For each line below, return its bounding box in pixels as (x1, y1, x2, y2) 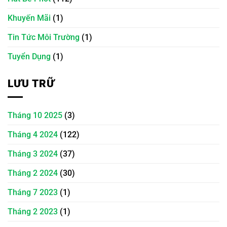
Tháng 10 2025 (8, 110, 62, 120)
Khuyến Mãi (8, 13, 51, 23)
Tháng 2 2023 (8, 206, 58, 216)
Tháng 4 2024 (8, 129, 58, 139)
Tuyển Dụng (8, 51, 51, 61)
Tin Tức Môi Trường (8, 32, 80, 42)
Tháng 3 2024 (8, 148, 58, 159)
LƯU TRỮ (8, 77, 55, 90)
